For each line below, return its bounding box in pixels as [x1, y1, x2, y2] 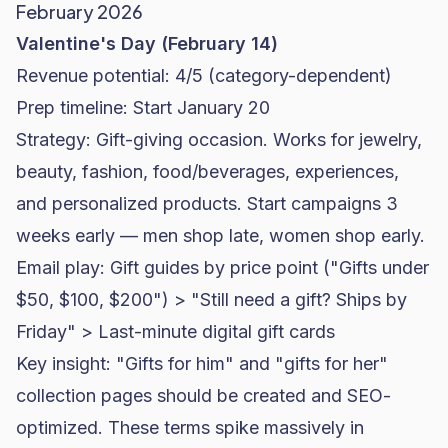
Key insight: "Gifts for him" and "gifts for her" [16, 353, 388, 374]
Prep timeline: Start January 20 [16, 97, 270, 118]
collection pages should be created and [16, 385, 347, 406]
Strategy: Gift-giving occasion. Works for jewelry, [16, 129, 422, 150]
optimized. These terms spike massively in [16, 417, 364, 438]
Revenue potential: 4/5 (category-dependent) [16, 65, 392, 86]
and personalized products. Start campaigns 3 [16, 193, 398, 214]
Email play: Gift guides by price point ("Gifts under [16, 257, 429, 278]
